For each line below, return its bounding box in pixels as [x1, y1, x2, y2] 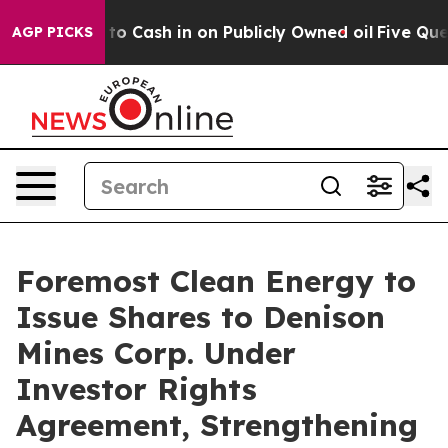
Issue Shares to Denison [16, 298, 385, 336]
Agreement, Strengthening [16, 406, 418, 444]
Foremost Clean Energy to [16, 262, 416, 300]
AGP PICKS [12, 23, 93, 41]
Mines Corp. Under [16, 334, 296, 372]
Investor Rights [16, 370, 257, 408]
